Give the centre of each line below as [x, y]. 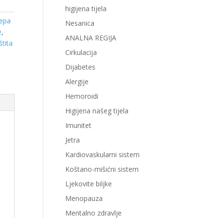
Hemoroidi [82, 96]
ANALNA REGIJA [91, 38]
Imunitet [79, 125]
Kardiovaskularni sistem [103, 154]
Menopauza [84, 198]
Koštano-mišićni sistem [102, 169]
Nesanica [80, 23]
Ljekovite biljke [89, 184]
